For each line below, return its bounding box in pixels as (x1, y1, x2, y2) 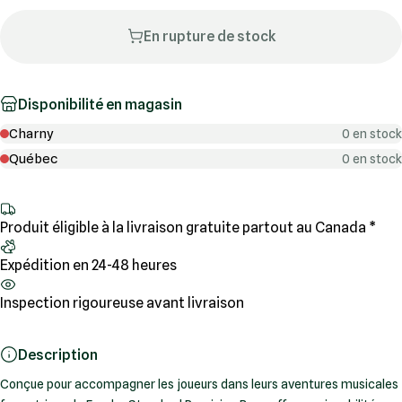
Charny (9, 126, 54, 142)
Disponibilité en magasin (18, 95, 182, 113)
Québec (9, 151, 57, 167)
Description (18, 345, 98, 363)
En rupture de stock (143, 28, 275, 45)
